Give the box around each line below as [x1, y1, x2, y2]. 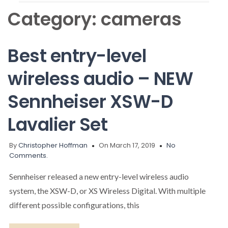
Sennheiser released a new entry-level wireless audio [9, 171, 189, 181]
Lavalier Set [8, 111, 107, 137]
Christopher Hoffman [18, 140, 88, 150]
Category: [8, 7, 101, 32]
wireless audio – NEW [8, 66, 193, 91]
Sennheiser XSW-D [8, 89, 173, 114]
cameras [101, 7, 182, 32]
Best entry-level [8, 43, 146, 68]
